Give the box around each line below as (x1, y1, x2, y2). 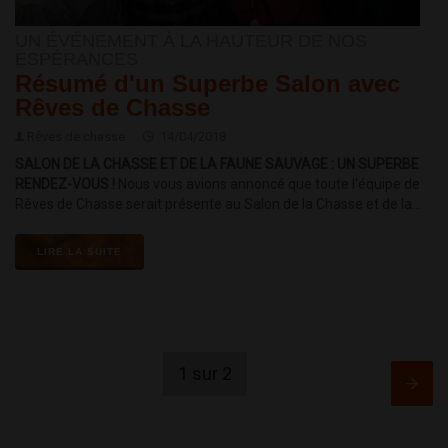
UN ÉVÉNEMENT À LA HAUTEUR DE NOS (15, 31, 367, 52)
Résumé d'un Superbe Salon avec (15, 70, 400, 98)
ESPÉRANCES (15, 49, 138, 70)
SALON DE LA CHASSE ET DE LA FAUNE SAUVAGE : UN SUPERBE (15, 156, 419, 173)
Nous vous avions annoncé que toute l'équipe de (118, 176, 420, 193)
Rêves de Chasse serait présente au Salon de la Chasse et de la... (15, 196, 421, 213)
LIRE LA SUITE (37, 246, 122, 258)
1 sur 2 (178, 363, 232, 385)
